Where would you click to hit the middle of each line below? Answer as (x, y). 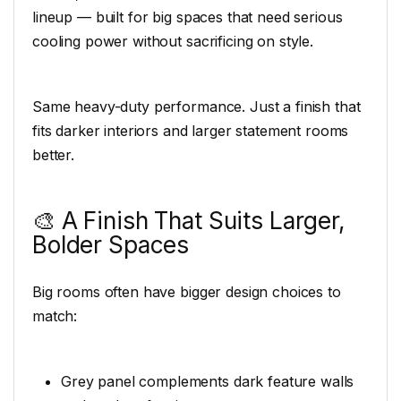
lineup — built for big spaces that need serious (188, 17)
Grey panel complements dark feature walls (208, 381)
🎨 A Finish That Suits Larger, (189, 220)
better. (54, 155)
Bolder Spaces (111, 244)
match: (55, 316)
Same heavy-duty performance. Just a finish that (196, 107)
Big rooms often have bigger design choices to (187, 292)
